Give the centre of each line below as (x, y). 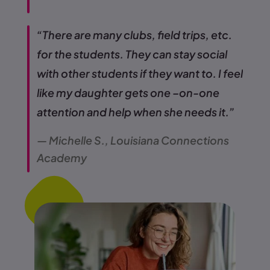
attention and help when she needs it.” (136, 112)
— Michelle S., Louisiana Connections (133, 140)
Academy (63, 158)
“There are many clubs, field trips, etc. (134, 35)
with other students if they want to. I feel (140, 74)
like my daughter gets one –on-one (128, 93)
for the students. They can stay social (132, 54)
